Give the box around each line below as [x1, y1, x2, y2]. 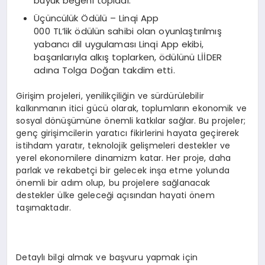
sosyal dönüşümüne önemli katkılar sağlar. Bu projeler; [16, 115, 245, 127]
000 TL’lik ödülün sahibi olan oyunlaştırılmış [34, 24, 222, 37]
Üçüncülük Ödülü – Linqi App [34, 11, 159, 24]
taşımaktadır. [16, 202, 72, 214]
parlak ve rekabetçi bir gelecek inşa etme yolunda [16, 164, 230, 177]
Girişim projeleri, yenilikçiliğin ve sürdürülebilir [16, 90, 204, 102]
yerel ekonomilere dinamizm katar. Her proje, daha [16, 152, 231, 164]
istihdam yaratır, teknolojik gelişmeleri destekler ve [16, 140, 230, 152]
